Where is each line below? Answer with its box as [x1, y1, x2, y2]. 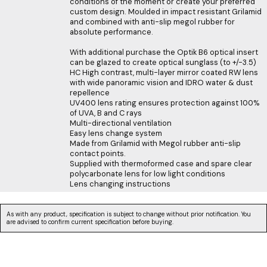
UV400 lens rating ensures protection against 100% [70, 97, 259, 108]
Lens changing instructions [70, 178, 170, 189]
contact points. [70, 148, 126, 159]
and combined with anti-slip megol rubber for [70, 16, 235, 27]
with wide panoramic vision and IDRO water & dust [70, 77, 253, 88]
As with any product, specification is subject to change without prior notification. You [7, 210, 251, 218]
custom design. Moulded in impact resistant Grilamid [70, 6, 262, 17]
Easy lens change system [70, 128, 162, 138]
